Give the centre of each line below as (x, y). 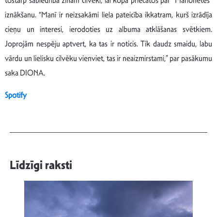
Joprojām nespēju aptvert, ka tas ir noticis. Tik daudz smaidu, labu (108, 44)
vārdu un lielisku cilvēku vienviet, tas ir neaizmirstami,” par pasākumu (108, 59)
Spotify (16, 95)
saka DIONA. (25, 73)
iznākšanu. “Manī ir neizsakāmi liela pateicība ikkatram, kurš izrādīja (108, 15)
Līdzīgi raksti (41, 165)
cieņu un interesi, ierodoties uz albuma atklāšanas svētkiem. (108, 30)
